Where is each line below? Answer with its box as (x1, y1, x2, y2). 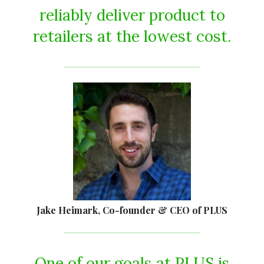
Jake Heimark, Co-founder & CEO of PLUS (37, 204, 227, 217)
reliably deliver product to (39, 5, 225, 25)
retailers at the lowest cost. (33, 27, 231, 47)
